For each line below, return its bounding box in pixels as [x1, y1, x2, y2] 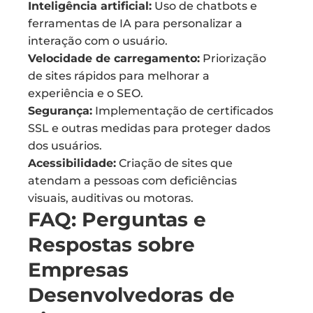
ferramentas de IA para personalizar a [28, 17, 242, 30]
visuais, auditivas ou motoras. [28, 191, 194, 205]
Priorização [200, 52, 266, 65]
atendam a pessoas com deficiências [28, 174, 237, 187]
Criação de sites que [116, 156, 233, 170]
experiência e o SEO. [28, 87, 143, 100]
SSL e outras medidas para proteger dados [28, 122, 270, 135]
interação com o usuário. [28, 34, 168, 48]
